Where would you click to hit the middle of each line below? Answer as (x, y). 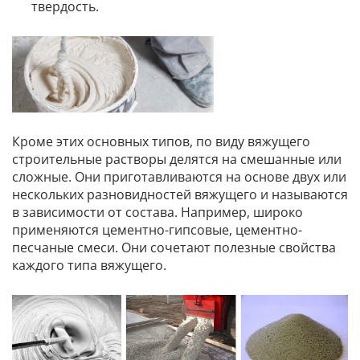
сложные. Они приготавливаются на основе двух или (179, 177)
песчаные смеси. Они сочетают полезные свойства (174, 248)
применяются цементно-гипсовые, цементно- (157, 230)
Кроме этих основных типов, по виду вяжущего (161, 142)
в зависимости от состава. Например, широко (157, 213)
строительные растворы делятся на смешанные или (177, 160)
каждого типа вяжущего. (89, 266)
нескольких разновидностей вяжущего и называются (180, 195)
